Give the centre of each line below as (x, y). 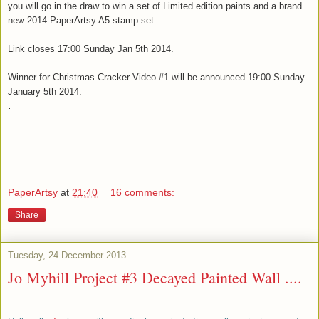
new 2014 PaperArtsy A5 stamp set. (82, 20)
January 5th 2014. (45, 91)
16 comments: (143, 193)
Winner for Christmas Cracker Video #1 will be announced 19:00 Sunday (156, 77)
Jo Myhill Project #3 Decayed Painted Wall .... (155, 278)
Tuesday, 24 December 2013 (67, 256)
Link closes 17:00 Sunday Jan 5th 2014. (91, 48)
